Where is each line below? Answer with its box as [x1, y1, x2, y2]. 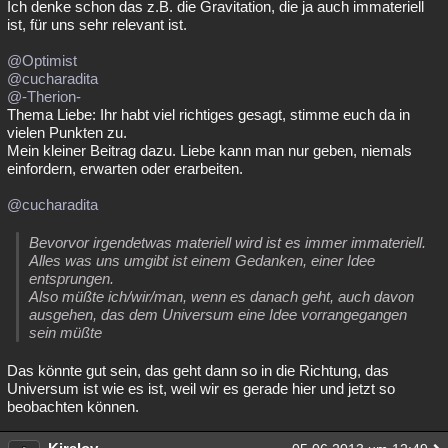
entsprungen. [29, 270, 114, 287]
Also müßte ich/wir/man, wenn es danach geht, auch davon [29, 288, 414, 305]
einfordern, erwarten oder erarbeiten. [7, 160, 243, 177]
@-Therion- [7, 88, 81, 105]
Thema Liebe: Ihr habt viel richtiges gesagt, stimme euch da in [7, 106, 410, 123]
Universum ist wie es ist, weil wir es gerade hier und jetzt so [7, 380, 395, 397]
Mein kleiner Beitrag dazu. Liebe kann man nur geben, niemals [7, 142, 412, 159]
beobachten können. [7, 398, 139, 415]
